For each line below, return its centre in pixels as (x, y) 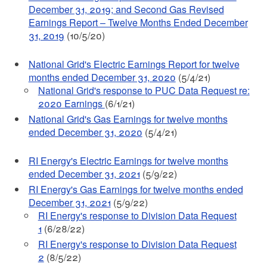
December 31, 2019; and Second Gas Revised (126, 9)
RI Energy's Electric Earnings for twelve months (128, 161)
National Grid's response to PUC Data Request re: (144, 90)
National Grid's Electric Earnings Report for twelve (134, 64)
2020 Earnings (71, 103)
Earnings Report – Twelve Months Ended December (138, 22)
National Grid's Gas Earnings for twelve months (128, 119)
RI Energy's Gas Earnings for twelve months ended (136, 189)
